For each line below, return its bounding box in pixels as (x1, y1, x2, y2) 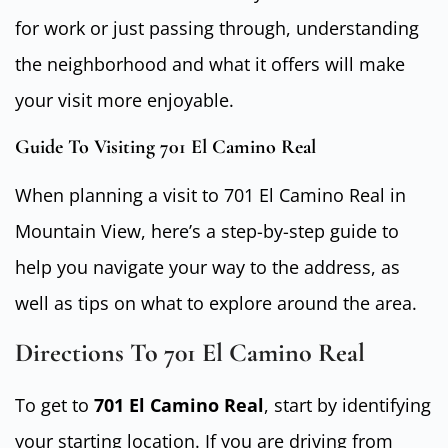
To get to (15, 393, 94, 418)
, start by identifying (264, 393, 431, 418)
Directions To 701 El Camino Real (15, 337, 365, 369)
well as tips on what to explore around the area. (15, 290, 417, 315)
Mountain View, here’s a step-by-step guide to (15, 218, 399, 243)
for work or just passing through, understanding (15, 16, 419, 41)
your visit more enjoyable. (15, 88, 234, 113)
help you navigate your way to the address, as (15, 254, 400, 279)
